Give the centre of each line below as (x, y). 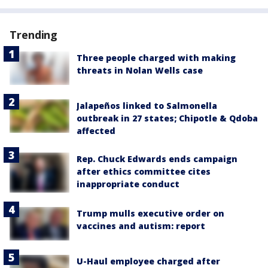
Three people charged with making (156, 57)
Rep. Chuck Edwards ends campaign (157, 159)
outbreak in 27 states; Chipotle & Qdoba (167, 118)
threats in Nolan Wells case (140, 70)
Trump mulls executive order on (150, 213)
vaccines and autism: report (141, 226)
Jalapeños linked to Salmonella (147, 106)
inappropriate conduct (128, 184)
